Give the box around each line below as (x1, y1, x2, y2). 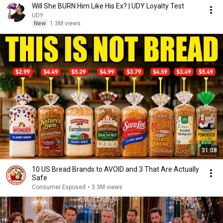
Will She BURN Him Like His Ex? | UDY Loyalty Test (32, 2, 184, 10)
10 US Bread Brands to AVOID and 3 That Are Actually (32, 165, 199, 173)
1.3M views (50, 20, 81, 27)
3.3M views (92, 184, 122, 191)
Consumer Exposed (32, 184, 86, 191)
